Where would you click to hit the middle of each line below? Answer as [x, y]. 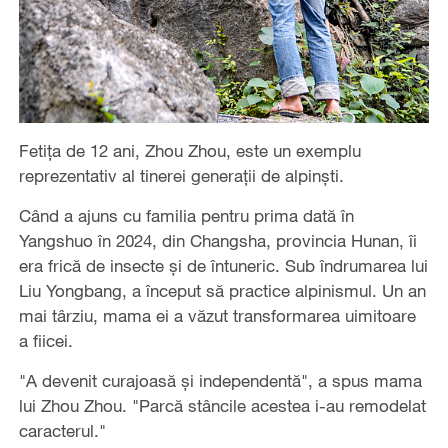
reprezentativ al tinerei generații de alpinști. [181, 176]
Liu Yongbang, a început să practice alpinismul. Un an [222, 291]
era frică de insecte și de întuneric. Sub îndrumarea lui [223, 266]
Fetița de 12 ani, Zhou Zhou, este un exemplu [189, 151]
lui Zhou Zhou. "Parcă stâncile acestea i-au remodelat [222, 406]
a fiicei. [45, 341]
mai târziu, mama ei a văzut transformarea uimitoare [217, 316]
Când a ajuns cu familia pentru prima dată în [186, 216]
